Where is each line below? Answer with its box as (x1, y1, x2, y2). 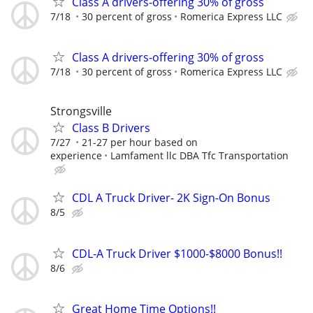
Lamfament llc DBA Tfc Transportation (110, 149, 289, 163)
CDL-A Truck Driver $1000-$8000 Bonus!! (72, 245, 282, 261)
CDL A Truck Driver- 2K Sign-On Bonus (72, 190, 270, 206)
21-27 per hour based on (82, 136, 198, 150)
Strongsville (50, 103, 112, 119)
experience (50, 149, 102, 163)
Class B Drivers (72, 120, 150, 136)
